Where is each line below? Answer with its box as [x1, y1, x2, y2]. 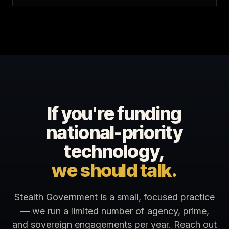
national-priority [47, 121, 182, 144]
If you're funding [47, 102, 182, 125]
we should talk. [52, 159, 177, 181]
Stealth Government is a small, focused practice [14, 192, 215, 202]
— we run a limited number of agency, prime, [20, 205, 209, 216]
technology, [64, 140, 165, 163]
